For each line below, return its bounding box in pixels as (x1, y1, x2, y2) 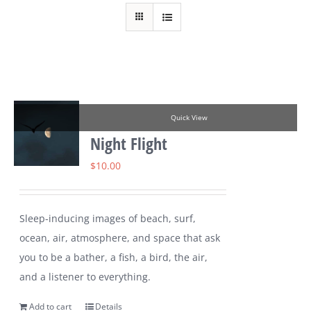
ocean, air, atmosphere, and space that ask (19, 231, 221, 245)
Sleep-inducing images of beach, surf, (19, 212, 196, 226)
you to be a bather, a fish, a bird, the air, (19, 251, 208, 264)
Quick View (170, 113, 208, 123)
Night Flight (90, 132, 168, 155)
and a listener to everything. (19, 270, 151, 284)
